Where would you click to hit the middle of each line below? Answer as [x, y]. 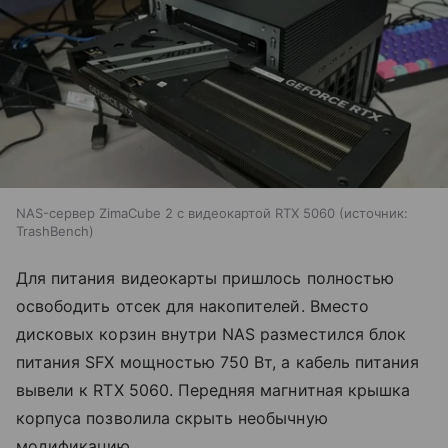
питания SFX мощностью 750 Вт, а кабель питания [218, 362]
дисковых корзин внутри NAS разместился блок [211, 334]
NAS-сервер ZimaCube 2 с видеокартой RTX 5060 [175, 213]
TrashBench [52, 231]
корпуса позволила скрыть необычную [172, 418]
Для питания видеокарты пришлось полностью [205, 278]
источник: [376, 213]
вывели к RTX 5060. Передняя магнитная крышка [213, 390]
